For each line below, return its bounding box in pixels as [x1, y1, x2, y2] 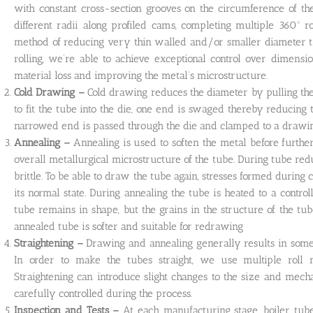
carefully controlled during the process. [14, 286, 192, 300]
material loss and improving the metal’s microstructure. [14, 68, 268, 82]
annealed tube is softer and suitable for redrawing [14, 219, 243, 233]
